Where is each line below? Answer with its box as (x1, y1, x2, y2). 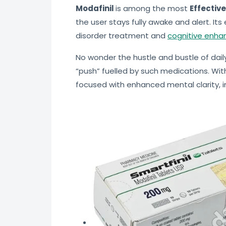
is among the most (116, 3, 190, 14)
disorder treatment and (76, 30, 167, 41)
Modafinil (76, 3, 116, 14)
